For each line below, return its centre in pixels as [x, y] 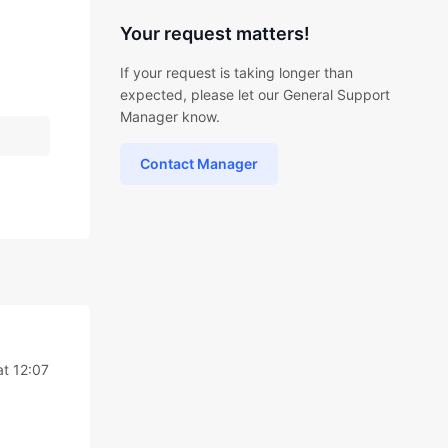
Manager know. [169, 116]
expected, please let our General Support [254, 94]
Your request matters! [214, 33]
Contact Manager [198, 163]
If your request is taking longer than [236, 72]
